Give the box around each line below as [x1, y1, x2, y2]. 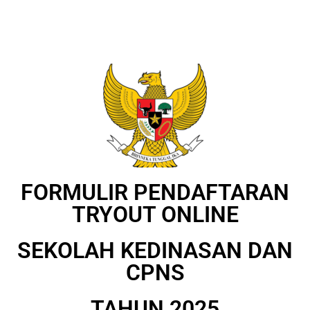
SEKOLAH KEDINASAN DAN [17, 237, 293, 264]
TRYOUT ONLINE [71, 201, 239, 228]
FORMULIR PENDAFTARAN [21, 179, 289, 206]
